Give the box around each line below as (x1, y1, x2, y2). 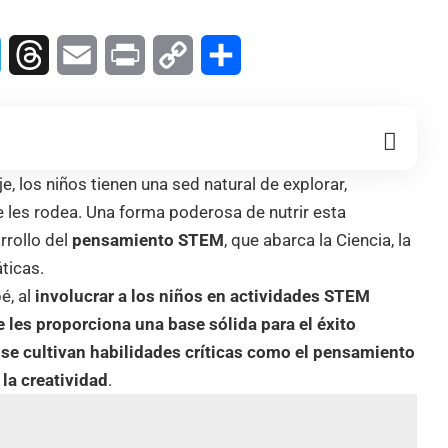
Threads (49, 44, 108, 64)
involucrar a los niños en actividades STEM (31, 285, 371, 306)
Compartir (241, 44, 312, 64)
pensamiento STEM (72, 229, 225, 250)
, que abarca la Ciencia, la (224, 229, 412, 250)
